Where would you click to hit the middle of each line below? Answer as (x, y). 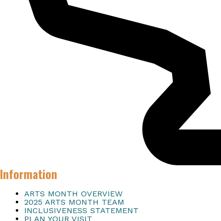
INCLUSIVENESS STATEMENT (81, 211)
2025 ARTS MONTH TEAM (74, 202)
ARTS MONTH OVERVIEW (73, 194)
